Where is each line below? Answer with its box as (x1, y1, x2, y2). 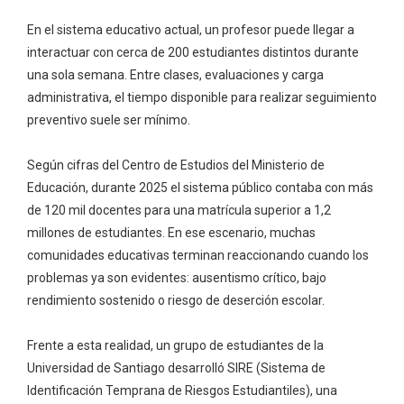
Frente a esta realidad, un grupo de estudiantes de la (27, 337, 324, 353)
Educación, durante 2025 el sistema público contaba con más (27, 179, 373, 195)
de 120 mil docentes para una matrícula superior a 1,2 (27, 202, 331, 217)
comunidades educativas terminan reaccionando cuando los (27, 247, 369, 262)
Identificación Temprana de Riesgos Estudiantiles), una (27, 382, 337, 398)
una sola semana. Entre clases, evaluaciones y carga (27, 67, 324, 82)
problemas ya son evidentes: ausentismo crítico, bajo (27, 270, 326, 285)
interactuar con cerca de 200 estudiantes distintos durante (27, 44, 359, 60)
